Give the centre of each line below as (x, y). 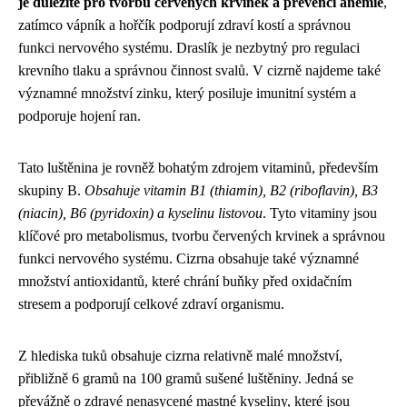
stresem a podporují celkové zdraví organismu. (151, 304)
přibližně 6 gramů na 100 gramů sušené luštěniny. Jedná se (186, 378)
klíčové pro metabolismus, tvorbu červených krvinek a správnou (202, 236)
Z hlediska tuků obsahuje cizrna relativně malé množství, (180, 356)
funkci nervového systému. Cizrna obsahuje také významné (189, 258)
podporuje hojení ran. (79, 116)
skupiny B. (51, 190)
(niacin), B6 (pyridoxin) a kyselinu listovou (140, 213)
